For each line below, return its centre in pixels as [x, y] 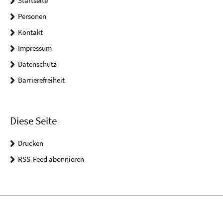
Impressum [35, 48]
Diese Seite [33, 121]
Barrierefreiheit [41, 80]
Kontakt [30, 32]
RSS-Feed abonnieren [51, 159]
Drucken [31, 143]
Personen [32, 16]
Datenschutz [37, 64]
